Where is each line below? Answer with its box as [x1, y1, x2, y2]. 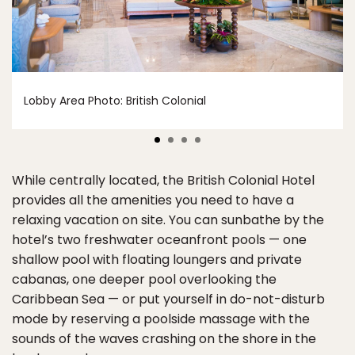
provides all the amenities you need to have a [12, 190, 294, 209]
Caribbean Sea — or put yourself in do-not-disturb [12, 289, 325, 308]
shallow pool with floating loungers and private [12, 250, 302, 269]
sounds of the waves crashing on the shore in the [12, 329, 316, 348]
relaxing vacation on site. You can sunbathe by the [12, 210, 324, 229]
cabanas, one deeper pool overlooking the [12, 269, 277, 288]
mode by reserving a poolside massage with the [12, 309, 310, 328]
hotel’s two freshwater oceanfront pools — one [12, 230, 307, 249]
